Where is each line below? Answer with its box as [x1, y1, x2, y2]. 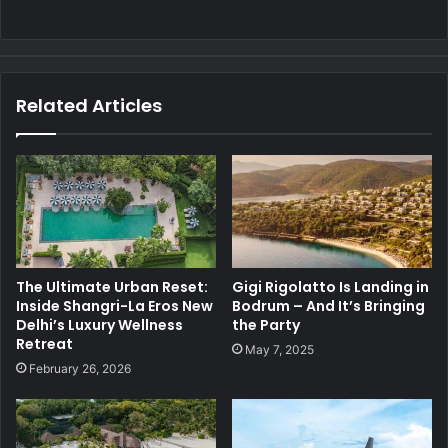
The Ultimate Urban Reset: [16, 276, 208, 297]
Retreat [16, 333, 73, 354]
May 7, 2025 [245, 341, 314, 357]
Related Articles [16, 93, 162, 119]
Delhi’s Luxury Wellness [16, 314, 183, 335]
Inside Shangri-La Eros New [16, 295, 213, 316]
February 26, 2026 [29, 360, 131, 376]
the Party [232, 314, 300, 335]
